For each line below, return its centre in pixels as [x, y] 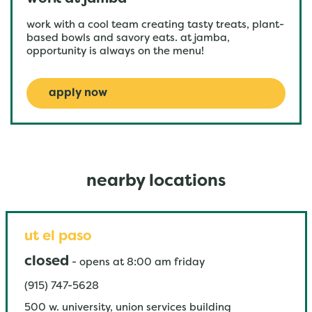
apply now [78, 93]
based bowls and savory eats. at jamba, [128, 38]
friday [189, 263]
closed [46, 262]
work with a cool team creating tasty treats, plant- [155, 25]
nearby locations [156, 182]
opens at [101, 263]
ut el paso [58, 237]
